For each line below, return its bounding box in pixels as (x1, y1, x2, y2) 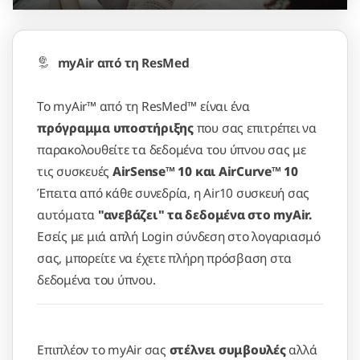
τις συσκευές (37, 162, 112, 180)
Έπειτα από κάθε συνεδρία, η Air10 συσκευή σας (37, 183, 310, 202)
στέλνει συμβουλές (169, 340, 289, 358)
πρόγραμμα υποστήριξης (37, 118, 194, 137)
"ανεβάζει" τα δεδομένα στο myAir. (95, 205, 312, 223)
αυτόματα (37, 205, 96, 223)
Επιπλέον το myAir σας (37, 340, 170, 358)
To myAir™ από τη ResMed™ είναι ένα (37, 96, 250, 115)
